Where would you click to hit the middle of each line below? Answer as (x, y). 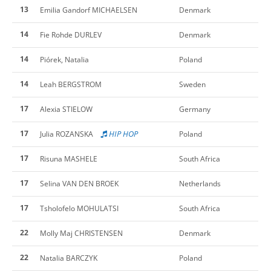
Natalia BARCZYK (69, 258)
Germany (195, 109)
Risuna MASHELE (69, 158)
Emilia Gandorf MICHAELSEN (89, 10)
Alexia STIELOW (66, 109)
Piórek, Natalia (64, 59)
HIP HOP (122, 133)
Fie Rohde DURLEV (71, 34)
